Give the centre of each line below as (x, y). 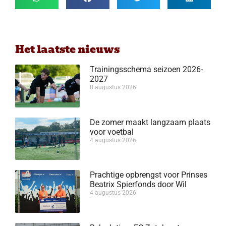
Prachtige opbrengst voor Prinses (149, 175)
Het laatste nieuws (67, 50)
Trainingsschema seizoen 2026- (147, 70)
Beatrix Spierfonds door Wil (138, 185)
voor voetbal (112, 132)
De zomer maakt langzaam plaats (150, 122)
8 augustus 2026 (113, 88)
